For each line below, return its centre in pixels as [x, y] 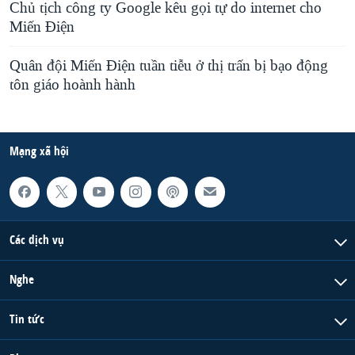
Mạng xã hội [39, 151]
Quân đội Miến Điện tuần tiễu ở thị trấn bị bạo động [169, 66]
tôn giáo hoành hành [73, 85]
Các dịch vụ [37, 239]
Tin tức [27, 319]
